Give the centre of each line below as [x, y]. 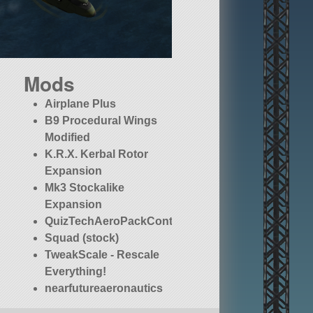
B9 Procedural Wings [101, 121]
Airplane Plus [81, 104]
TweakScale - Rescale [102, 255]
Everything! [76, 272]
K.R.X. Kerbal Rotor [97, 154]
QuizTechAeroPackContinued [124, 221]
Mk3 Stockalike [85, 188]
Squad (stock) [82, 238]
